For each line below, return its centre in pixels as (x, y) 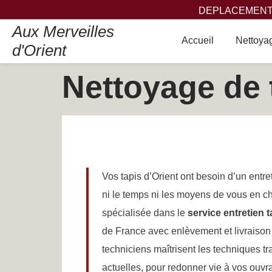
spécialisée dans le (145, 213)
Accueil (197, 40)
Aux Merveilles (63, 32)
